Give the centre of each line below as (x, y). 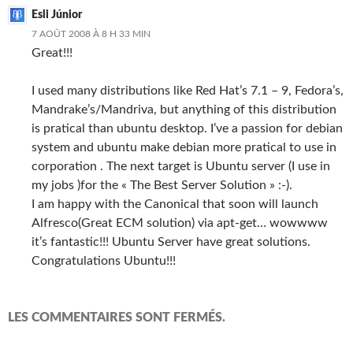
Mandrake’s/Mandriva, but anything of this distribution (184, 110)
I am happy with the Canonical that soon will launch (175, 204)
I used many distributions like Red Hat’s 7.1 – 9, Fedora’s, (188, 91)
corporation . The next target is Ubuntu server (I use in (181, 166)
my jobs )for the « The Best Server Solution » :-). (162, 185)
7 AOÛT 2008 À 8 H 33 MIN (91, 34)
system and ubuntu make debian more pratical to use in (184, 147)
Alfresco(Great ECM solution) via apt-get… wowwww (180, 223)
